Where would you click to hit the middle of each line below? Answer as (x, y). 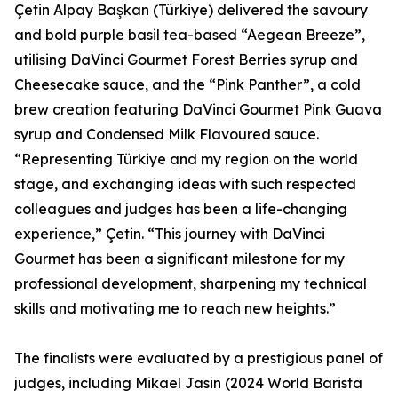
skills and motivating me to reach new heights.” (175, 309)
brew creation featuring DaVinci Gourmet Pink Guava (198, 110)
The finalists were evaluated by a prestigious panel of (199, 358)
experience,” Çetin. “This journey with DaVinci (170, 234)
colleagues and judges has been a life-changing (181, 209)
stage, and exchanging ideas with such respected (185, 184)
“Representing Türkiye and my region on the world (186, 159)
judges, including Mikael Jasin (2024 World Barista (188, 383)
